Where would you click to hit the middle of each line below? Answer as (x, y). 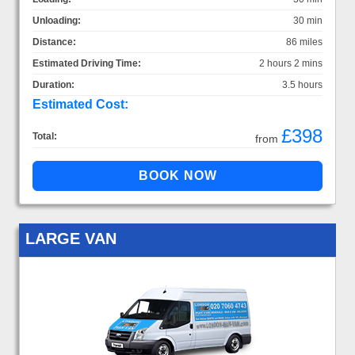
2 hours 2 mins (291, 63)
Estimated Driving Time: (87, 63)
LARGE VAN (71, 238)
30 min (308, 20)
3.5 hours (302, 84)
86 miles (304, 42)
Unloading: (57, 20)
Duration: (53, 84)
